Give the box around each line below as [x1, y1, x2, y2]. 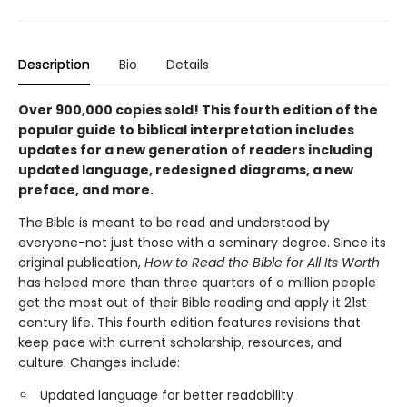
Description [18, 55, 90, 74]
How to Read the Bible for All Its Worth [144, 253, 380, 272]
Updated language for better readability [40, 386, 293, 404]
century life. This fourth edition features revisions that [18, 313, 361, 332]
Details [166, 55, 209, 74]
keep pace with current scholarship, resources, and [18, 333, 342, 352]
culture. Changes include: [18, 353, 180, 372]
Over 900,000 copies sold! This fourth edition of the [18, 101, 378, 119]
